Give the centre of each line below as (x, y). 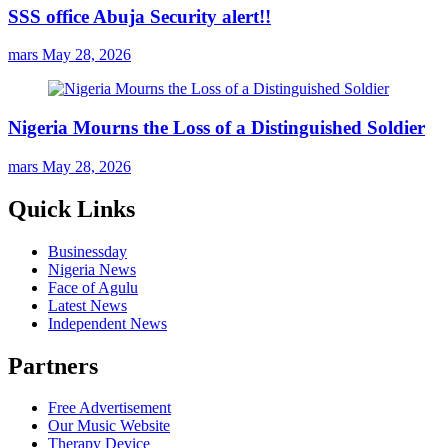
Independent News (107, 323)
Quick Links (71, 208)
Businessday (87, 251)
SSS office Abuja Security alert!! (139, 16)
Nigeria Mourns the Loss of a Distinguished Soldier (216, 128)
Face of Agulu (93, 287)
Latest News (87, 305)
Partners (53, 365)
